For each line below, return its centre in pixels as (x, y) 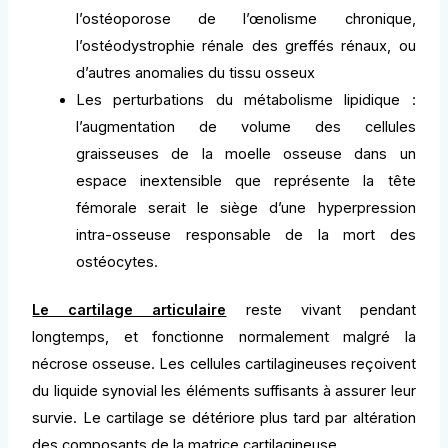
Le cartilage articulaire (129, 310)
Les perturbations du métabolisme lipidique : (246, 99)
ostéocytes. (117, 261)
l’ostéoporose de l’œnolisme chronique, (246, 18)
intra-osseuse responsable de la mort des (246, 234)
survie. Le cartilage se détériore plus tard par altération (224, 418)
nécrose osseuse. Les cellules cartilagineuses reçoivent (224, 364)
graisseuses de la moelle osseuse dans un (246, 153)
